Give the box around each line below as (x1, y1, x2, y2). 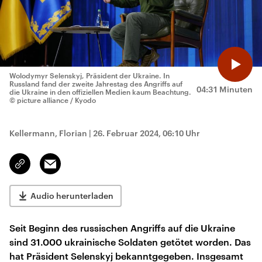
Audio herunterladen (30, 191, 113, 201)
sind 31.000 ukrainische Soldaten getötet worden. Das (9, 236, 251, 247)
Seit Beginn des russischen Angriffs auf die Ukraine (9, 222, 235, 233)
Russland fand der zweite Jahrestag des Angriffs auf (9, 80, 182, 88)
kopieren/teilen (20, 164, 75, 174)
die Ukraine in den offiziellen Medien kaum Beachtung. (9, 88, 191, 96)
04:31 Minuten (196, 84, 253, 94)
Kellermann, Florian (9, 128, 87, 138)
